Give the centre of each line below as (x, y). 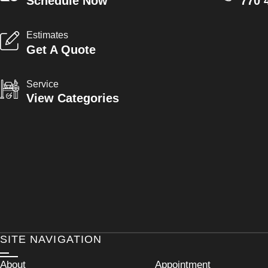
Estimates (47, 35)
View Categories (73, 98)
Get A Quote (61, 49)
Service (42, 84)
